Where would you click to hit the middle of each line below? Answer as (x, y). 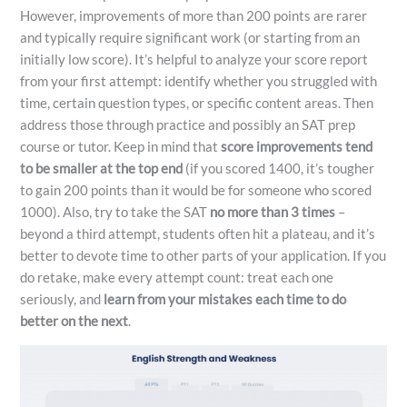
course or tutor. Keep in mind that (121, 146)
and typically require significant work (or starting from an (190, 37)
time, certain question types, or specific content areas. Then (197, 103)
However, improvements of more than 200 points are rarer (194, 15)
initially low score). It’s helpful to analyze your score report (194, 59)
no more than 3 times (273, 212)
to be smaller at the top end (102, 168)
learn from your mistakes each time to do (225, 299)
